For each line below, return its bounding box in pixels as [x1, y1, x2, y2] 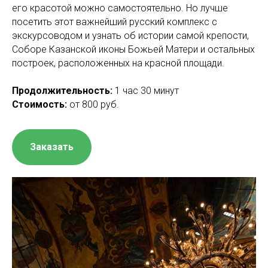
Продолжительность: [12, 85, 112, 96]
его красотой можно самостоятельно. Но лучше [12, 2, 228, 14]
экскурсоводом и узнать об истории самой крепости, [12, 30, 249, 41]
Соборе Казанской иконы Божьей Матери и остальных [12, 44, 255, 55]
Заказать [30, 141, 74, 153]
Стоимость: [12, 99, 67, 110]
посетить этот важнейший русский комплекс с [12, 16, 217, 28]
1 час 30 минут [112, 85, 179, 96]
